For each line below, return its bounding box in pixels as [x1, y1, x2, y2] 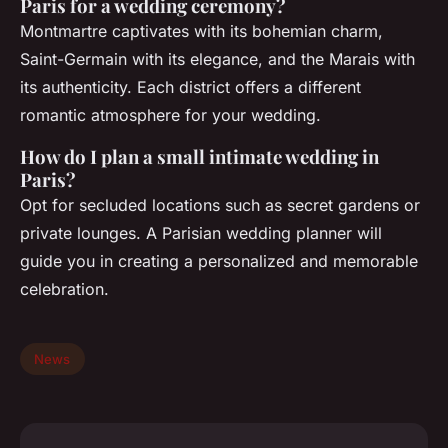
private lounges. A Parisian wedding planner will [20, 223, 382, 244]
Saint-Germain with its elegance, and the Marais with [20, 49, 415, 70]
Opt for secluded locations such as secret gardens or [20, 195, 420, 216]
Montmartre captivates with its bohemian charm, [20, 21, 383, 42]
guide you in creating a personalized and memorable [20, 251, 418, 272]
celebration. [20, 279, 109, 300]
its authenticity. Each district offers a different [20, 77, 361, 98]
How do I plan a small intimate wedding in [20, 144, 379, 170]
